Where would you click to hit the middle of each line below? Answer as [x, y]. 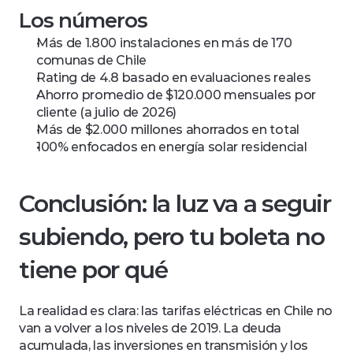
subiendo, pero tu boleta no [172, 237]
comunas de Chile [91, 60]
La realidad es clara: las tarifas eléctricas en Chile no [176, 311]
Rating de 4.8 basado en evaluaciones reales [174, 78]
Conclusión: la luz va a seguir [175, 204]
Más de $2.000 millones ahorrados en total [168, 130]
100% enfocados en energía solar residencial [172, 147]
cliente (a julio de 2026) [106, 112]
